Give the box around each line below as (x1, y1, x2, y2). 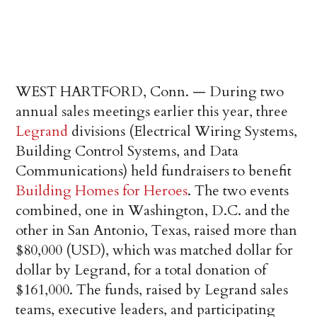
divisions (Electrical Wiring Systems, (68, 121, 298, 141)
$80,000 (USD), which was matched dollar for (16, 240, 294, 260)
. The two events (188, 180, 289, 200)
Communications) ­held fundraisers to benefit (16, 161, 292, 180)
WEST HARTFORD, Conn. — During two (16, 81, 284, 101)
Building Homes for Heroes (16, 180, 188, 200)
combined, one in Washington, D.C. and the (16, 200, 291, 220)
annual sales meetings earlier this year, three (16, 101, 289, 121)
